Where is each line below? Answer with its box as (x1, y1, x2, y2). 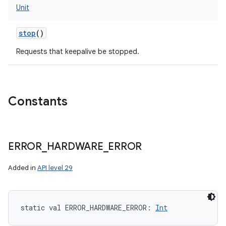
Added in (8, 163, 37, 172)
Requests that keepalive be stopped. (16, 47, 139, 56)
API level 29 (37, 163, 73, 172)
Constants (8, 94, 68, 109)
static (21, 203, 45, 212)
